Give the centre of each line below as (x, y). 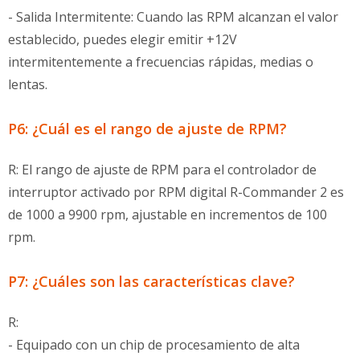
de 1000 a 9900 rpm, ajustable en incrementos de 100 (168, 215)
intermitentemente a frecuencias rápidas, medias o (161, 62)
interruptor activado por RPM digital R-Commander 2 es (176, 192)
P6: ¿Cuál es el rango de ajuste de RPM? (147, 129)
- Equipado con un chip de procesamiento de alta (154, 345)
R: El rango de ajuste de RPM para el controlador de (162, 170)
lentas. (28, 84)
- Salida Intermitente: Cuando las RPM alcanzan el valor (173, 17)
